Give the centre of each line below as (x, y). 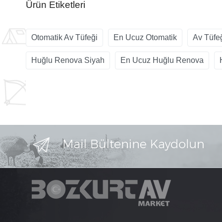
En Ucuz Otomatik (145, 38)
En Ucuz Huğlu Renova (162, 60)
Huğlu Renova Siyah (68, 60)
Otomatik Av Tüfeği (64, 38)
